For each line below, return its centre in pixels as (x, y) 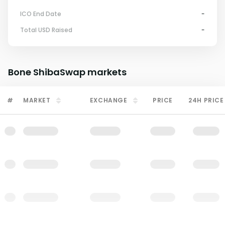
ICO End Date (41, 14)
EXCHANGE (108, 100)
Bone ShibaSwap (47, 72)
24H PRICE (206, 100)
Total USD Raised (46, 30)
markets (106, 72)
